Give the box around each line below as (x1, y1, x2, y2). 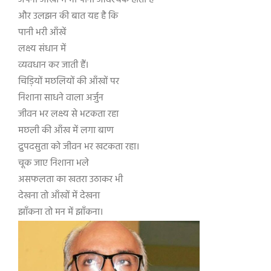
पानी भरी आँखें (18, 25, 66, 41)
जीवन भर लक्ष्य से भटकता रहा (18, 106, 119, 122)
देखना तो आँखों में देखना (18, 188, 100, 204)
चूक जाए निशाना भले (18, 155, 89, 171)
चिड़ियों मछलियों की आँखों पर (18, 74, 122, 90)
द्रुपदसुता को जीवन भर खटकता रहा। (18, 139, 139, 155)
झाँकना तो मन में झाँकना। (18, 204, 103, 220)
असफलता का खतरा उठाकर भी (18, 172, 123, 188)
